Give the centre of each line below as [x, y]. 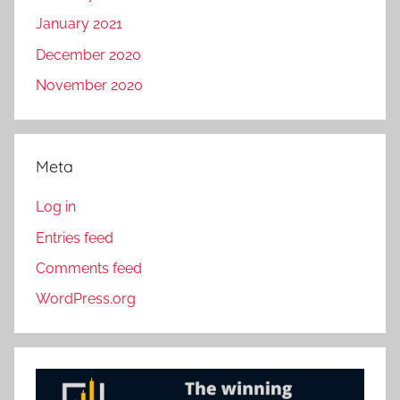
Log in [56, 207]
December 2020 [88, 54]
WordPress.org [86, 299]
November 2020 [89, 86]
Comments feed [89, 269]
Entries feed [75, 237]
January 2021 [79, 24]
